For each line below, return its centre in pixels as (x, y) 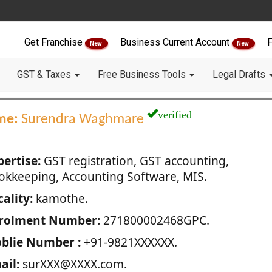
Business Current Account (176, 42)
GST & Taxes (45, 74)
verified (175, 113)
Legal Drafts (240, 74)
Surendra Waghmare (82, 120)
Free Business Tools (143, 74)
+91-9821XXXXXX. (129, 242)
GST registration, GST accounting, (134, 161)
